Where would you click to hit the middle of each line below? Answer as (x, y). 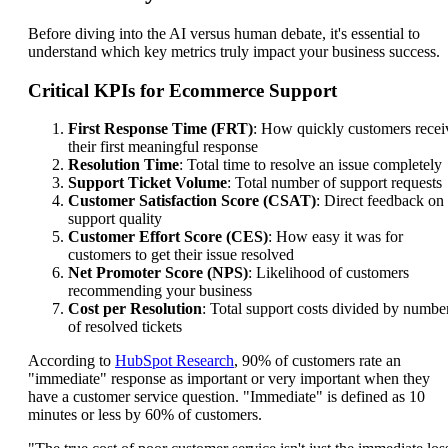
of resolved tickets (125, 327)
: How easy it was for (335, 237)
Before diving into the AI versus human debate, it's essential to (224, 33)
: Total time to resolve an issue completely (310, 165)
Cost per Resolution (135, 309)
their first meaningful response (163, 147)
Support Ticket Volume (147, 183)
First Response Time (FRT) (160, 129)
